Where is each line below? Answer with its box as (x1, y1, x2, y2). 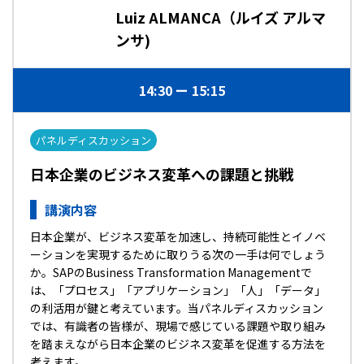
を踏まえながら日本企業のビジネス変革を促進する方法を (30, 336, 326, 352)
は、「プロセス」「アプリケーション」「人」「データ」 (30, 282, 326, 298)
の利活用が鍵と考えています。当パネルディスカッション (30, 300, 323, 316)
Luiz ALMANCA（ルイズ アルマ (115, 6, 326, 28)
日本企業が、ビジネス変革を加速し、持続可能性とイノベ (30, 228, 326, 245)
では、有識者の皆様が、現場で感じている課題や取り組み (30, 318, 326, 334)
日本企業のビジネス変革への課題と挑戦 (30, 163, 293, 184)
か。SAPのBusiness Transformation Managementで (30, 264, 312, 280)
